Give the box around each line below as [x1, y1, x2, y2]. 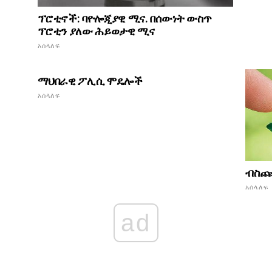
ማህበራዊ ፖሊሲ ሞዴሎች [37, 75, 143, 87]
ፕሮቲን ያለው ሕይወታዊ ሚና [37, 25, 155, 38]
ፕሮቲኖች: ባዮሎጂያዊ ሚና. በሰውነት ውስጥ [37, 12, 212, 25]
